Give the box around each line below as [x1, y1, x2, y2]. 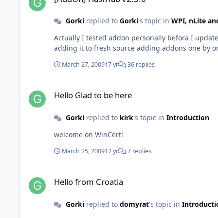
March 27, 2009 [62, 60, 105, 69]
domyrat [119, 199, 149, 209]
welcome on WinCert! [54, 129, 123, 139]
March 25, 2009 [62, 146, 105, 155]
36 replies [126, 60, 155, 69]
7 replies [126, 146, 151, 155]
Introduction [166, 112, 209, 122]
